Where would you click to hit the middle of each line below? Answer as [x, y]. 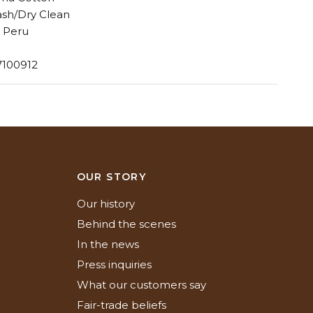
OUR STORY [111, 177]
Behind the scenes [126, 224]
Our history [105, 204]
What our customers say [141, 285]
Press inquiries [114, 264]
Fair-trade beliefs [121, 305]
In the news [108, 244]
